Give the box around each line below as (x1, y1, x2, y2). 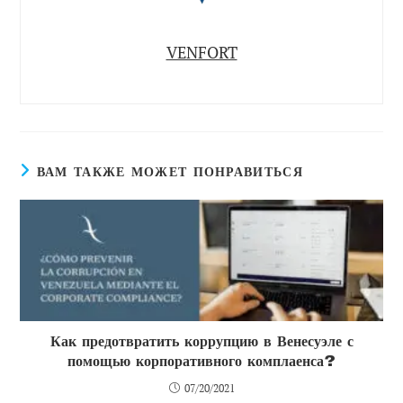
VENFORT (166, 41, 237, 64)
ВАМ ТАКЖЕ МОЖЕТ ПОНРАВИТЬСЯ (36, 165, 303, 181)
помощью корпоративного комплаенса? (67, 352, 336, 370)
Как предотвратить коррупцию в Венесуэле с (49, 332, 354, 350)
